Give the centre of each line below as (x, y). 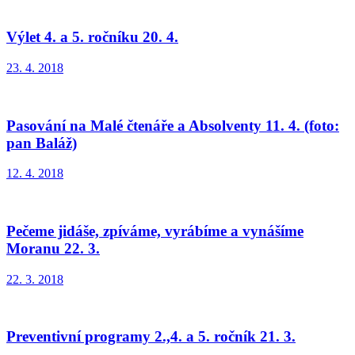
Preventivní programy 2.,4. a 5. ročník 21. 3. (151, 337)
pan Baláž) (42, 143)
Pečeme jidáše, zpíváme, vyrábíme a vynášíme (155, 231)
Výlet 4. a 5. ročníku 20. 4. (92, 37)
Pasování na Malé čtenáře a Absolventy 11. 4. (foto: (173, 125)
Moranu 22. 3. (53, 249)
